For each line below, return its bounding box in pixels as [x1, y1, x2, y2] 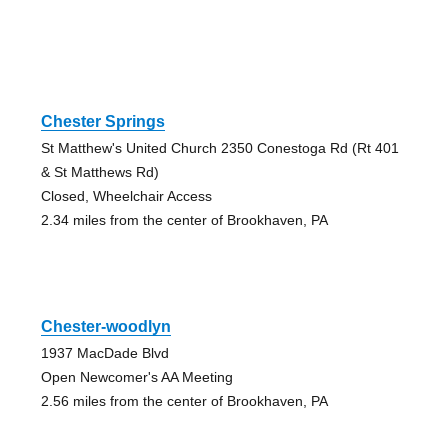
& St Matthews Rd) [40, 164, 159, 181]
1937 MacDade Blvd [40, 345, 169, 362]
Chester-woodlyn [40, 318, 171, 336]
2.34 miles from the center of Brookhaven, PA [40, 212, 328, 229]
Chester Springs [40, 113, 165, 131]
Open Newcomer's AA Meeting [40, 369, 233, 386]
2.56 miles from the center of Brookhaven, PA [40, 393, 328, 410]
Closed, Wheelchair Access [40, 188, 212, 205]
